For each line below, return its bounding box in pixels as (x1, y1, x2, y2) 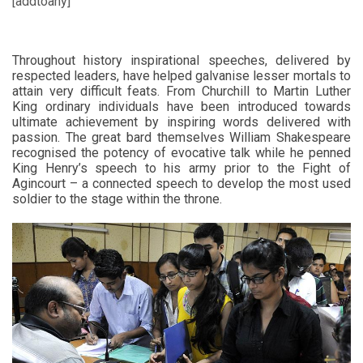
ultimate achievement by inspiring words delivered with (12, 113, 351, 130)
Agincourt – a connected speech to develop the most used (12, 175, 351, 191)
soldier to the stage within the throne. (12, 190, 222, 207)
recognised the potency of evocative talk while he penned (12, 144, 351, 160)
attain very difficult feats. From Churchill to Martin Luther (12, 83, 351, 99)
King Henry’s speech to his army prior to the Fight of (12, 160, 351, 176)
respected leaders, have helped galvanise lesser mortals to (12, 67, 351, 83)
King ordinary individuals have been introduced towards (12, 98, 351, 114)
